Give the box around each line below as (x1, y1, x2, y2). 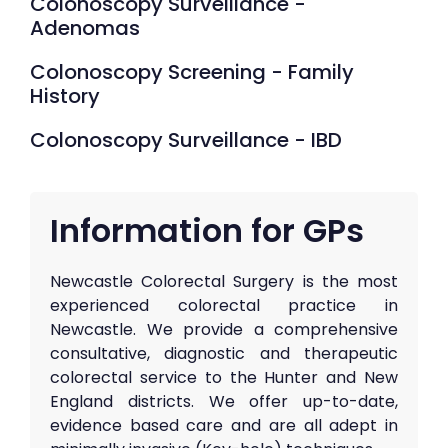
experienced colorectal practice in (50, 294, 398, 317)
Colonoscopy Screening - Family (30, 58, 354, 86)
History (30, 82, 100, 110)
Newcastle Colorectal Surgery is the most (50, 270, 398, 293)
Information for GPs (50, 208, 364, 253)
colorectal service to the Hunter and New (50, 366, 398, 389)
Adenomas (30, 14, 140, 42)
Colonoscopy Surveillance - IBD (30, 126, 342, 154)
